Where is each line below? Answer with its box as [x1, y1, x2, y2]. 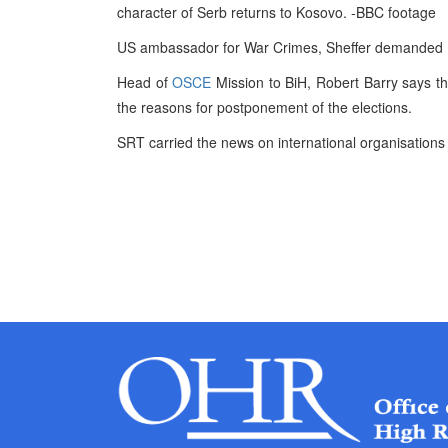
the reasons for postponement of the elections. [117, 97, 412, 117]
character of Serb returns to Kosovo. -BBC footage [117, 2, 436, 22]
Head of [117, 72, 173, 92]
